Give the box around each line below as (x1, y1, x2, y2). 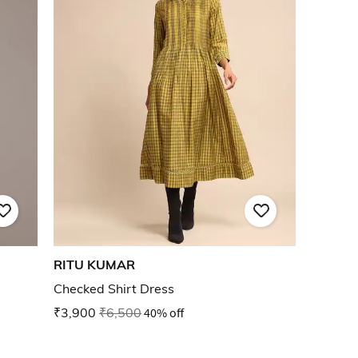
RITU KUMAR (54, 257, 135, 273)
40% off (144, 304, 184, 321)
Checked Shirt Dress (54, 280, 174, 297)
